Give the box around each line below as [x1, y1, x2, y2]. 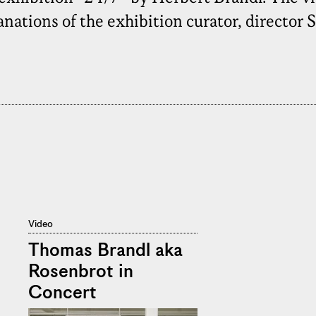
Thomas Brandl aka [28, 240, 183, 262]
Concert [28, 282, 97, 305]
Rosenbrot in [28, 261, 133, 284]
